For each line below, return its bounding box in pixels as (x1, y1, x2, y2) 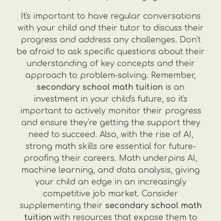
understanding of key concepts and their (26, 59, 195, 68)
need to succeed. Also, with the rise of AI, (28, 130, 193, 139)
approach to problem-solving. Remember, (25, 71, 196, 80)
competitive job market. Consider (43, 189, 178, 198)
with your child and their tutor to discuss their (17, 24, 204, 33)
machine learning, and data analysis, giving (21, 166, 200, 175)
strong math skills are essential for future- (25, 142, 196, 151)
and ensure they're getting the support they (21, 118, 200, 127)
